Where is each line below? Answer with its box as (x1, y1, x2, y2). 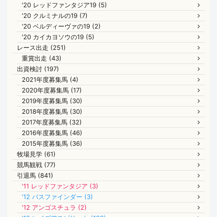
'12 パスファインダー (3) (22, 192, 93, 201)
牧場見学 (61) (17, 150, 56, 158)
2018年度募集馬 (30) (22, 107, 82, 115)
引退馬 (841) (17, 171, 53, 179)
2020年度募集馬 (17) (22, 86, 82, 94)
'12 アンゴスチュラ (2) (22, 203, 87, 211)
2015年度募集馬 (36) (22, 139, 82, 147)
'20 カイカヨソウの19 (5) (22, 32, 94, 41)
